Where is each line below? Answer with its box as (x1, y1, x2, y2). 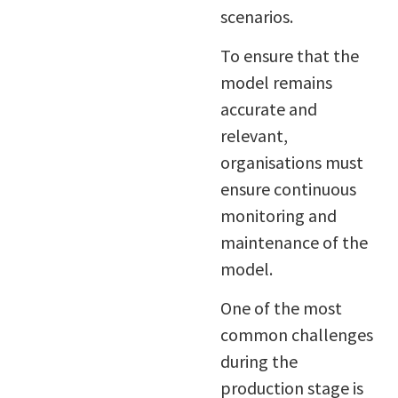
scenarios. (219, 4, 293, 28)
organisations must (219, 151, 363, 174)
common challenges (219, 323, 373, 346)
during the (219, 350, 298, 373)
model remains (219, 71, 332, 94)
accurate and (219, 98, 317, 121)
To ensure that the (219, 44, 359, 68)
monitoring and (219, 204, 337, 227)
